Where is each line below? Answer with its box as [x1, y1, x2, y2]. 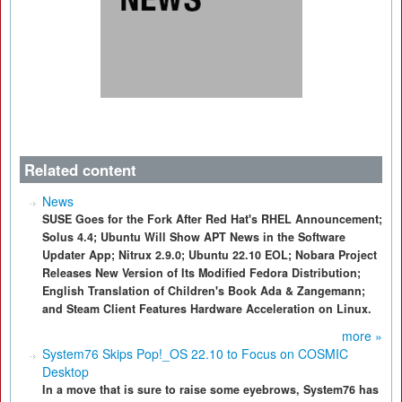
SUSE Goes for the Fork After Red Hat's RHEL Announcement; [42, 211, 382, 227]
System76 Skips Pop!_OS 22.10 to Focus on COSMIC [42, 345, 348, 363]
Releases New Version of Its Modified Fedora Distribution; [42, 265, 361, 281]
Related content [24, 159, 136, 180]
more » [342, 327, 382, 345]
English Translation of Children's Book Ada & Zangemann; [42, 283, 365, 299]
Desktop [42, 363, 89, 380]
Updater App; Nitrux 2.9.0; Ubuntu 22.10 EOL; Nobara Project [42, 247, 377, 263]
